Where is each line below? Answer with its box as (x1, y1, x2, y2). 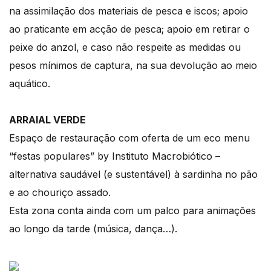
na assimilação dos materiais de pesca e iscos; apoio (9, 5, 248, 18)
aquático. (9, 77, 50, 90)
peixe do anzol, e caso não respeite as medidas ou (9, 41, 241, 54)
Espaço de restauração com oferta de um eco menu (9, 132, 250, 145)
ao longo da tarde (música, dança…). (9, 223, 177, 235)
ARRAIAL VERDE (9, 114, 86, 126)
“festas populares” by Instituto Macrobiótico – (9, 150, 220, 163)
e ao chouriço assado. (9, 186, 111, 199)
